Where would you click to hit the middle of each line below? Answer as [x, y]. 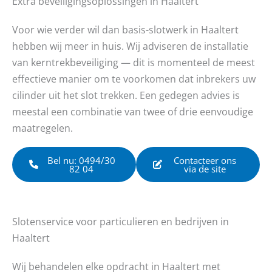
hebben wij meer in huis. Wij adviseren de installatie [130, 46]
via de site [205, 168]
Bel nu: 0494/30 [81, 160]
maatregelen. [42, 127]
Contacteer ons [205, 160]
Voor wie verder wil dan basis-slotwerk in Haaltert [125, 29]
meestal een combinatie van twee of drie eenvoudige [133, 111]
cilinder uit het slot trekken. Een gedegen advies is [126, 95]
